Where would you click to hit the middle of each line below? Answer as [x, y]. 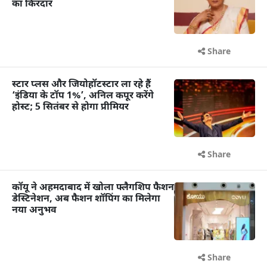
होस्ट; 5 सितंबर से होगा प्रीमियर [70, 108]
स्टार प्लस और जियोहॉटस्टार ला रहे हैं [81, 85]
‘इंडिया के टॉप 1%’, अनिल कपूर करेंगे [83, 97]
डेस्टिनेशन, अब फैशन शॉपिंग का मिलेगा [86, 200]
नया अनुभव [34, 211]
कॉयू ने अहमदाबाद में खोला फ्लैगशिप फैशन [93, 188]
